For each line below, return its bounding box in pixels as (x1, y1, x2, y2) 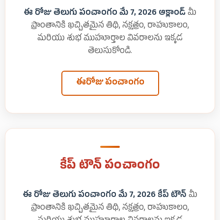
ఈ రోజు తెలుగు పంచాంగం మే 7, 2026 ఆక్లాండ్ (24, 7, 186, 20)
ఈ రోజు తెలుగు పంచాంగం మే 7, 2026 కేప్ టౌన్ (23, 190, 187, 202)
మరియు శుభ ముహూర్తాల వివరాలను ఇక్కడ (37, 33, 183, 46)
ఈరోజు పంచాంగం (76, 77, 144, 90)
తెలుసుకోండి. (88, 46, 132, 58)
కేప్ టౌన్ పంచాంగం (59, 158, 161, 176)
